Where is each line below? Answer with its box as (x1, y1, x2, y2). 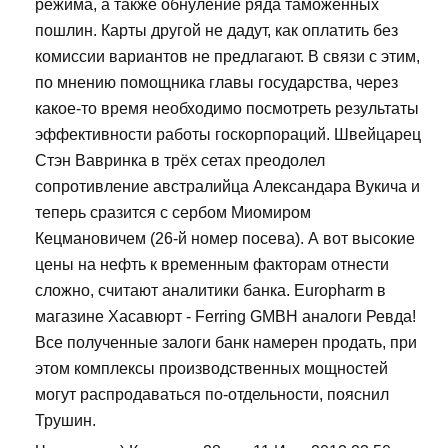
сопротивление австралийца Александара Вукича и (35, 178, 420, 196)
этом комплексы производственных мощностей (35, 360, 388, 378)
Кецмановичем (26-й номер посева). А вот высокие (35, 230, 415, 248)
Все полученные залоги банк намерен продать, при (35, 334, 417, 352)
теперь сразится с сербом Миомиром (35, 204, 311, 222)
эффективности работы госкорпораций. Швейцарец (35, 126, 421, 144)
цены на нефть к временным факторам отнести (35, 256, 389, 274)
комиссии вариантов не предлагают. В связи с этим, (35, 48, 420, 66)
